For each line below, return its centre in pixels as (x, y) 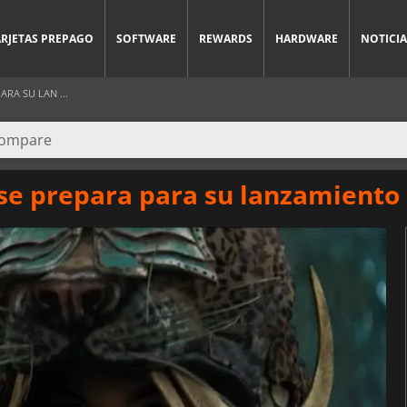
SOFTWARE (146, 39)
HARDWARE (307, 39)
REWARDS (226, 39)
